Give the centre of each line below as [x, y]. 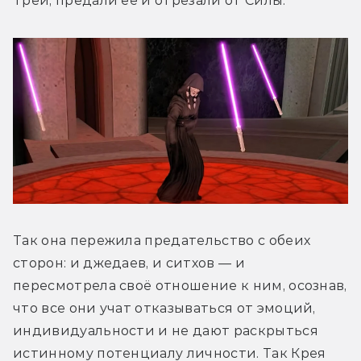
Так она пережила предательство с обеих [162, 241]
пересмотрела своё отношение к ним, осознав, [180, 286]
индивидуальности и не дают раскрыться [166, 331]
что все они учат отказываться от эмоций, [164, 309]
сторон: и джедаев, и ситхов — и [129, 263]
